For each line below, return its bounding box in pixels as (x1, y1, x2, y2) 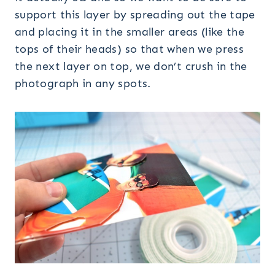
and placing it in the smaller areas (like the (15, 25, 245, 39)
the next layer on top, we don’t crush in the (15, 59, 247, 73)
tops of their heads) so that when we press (15, 42, 244, 56)
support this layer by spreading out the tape (15, 7, 255, 21)
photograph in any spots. (15, 76, 151, 90)
